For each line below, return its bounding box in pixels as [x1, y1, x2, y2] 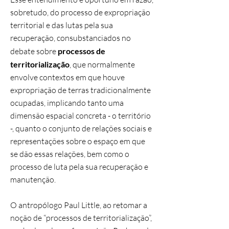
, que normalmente [70, 59, 135, 70]
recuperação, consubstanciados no [10, 33, 131, 43]
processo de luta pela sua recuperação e [10, 162, 148, 172]
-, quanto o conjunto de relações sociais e [10, 123, 152, 133]
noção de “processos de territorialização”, [10, 213, 152, 223]
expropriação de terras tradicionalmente [10, 85, 151, 95]
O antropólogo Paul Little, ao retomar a [10, 200, 147, 210]
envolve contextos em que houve [10, 72, 125, 82]
